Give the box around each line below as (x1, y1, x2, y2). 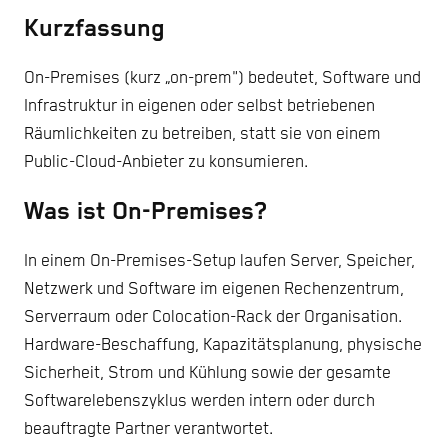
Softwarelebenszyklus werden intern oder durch (24, 392, 375, 412)
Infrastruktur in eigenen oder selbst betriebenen (24, 96, 375, 116)
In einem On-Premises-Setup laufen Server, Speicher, (24, 252, 415, 272)
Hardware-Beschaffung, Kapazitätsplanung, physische (24, 336, 422, 356)
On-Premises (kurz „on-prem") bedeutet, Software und (24, 68, 421, 88)
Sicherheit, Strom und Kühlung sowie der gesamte (24, 364, 391, 384)
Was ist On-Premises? (24, 198, 267, 227)
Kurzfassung (24, 14, 165, 43)
